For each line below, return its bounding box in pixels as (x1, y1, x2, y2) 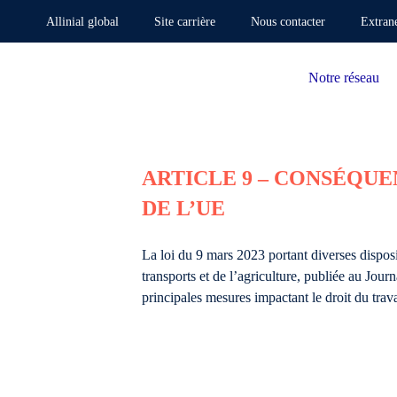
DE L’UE (142, 197, 225, 220)
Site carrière (154, 15, 215, 28)
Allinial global (46, 15, 119, 28)
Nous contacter (251, 15, 325, 28)
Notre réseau (307, 70, 379, 85)
